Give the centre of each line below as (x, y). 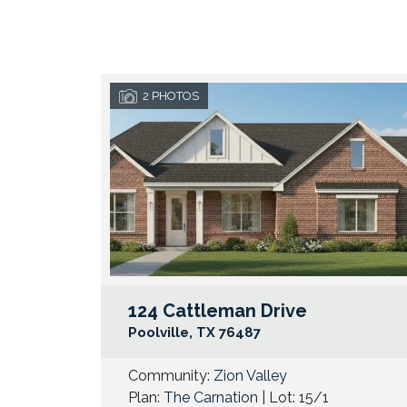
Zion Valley (250, 376)
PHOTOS (175, 96)
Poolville (158, 333)
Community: (170, 376)
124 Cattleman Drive (217, 311)
